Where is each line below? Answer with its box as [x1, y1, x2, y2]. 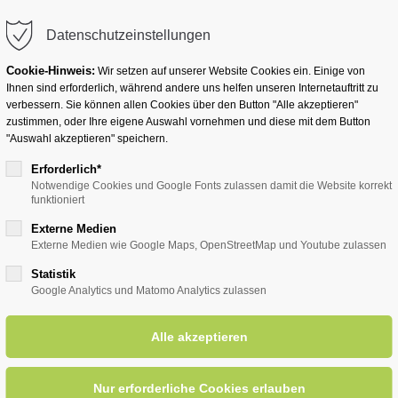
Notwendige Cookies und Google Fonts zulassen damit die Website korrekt [30, 179, 392, 192]
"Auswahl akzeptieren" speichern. [5, 132, 168, 145]
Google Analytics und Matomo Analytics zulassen [30, 284, 267, 297]
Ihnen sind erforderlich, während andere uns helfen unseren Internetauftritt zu [5, 82, 378, 94]
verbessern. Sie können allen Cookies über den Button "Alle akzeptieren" [5, 99, 358, 111]
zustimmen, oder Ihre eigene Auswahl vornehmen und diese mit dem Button [5, 115, 370, 128]
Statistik [30, 267, 76, 281]
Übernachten [155, 121, 247, 142]
